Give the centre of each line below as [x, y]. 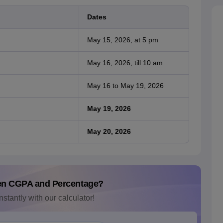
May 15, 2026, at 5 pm [122, 40]
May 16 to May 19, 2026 [125, 86]
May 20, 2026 [109, 132]
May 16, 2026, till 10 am [125, 63]
